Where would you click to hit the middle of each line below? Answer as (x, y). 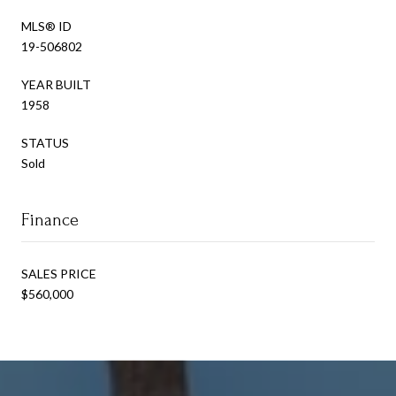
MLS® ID (46, 26)
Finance (50, 220)
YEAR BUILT (56, 84)
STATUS (45, 142)
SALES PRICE (59, 273)
